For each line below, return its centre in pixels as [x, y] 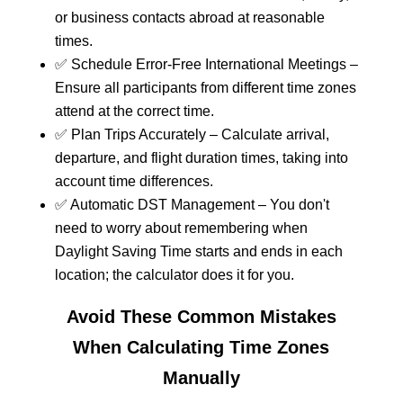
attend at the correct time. [134, 111]
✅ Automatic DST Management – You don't [192, 205]
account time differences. [134, 181]
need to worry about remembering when [181, 228]
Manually [201, 378]
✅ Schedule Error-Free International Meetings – [206, 64]
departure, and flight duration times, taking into [201, 158]
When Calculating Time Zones [201, 347]
